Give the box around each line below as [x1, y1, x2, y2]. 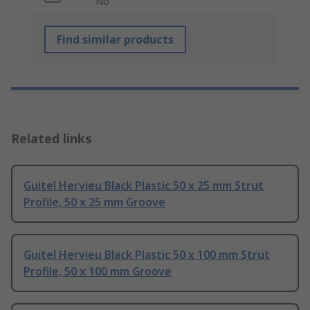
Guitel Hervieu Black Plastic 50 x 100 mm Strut [24, 247, 270, 263]
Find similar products [57, 32, 174, 48]
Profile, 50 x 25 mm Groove [24, 194, 165, 210]
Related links [11, 130, 92, 147]
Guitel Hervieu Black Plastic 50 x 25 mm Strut [24, 178, 264, 194]
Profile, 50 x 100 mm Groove [24, 264, 172, 280]
